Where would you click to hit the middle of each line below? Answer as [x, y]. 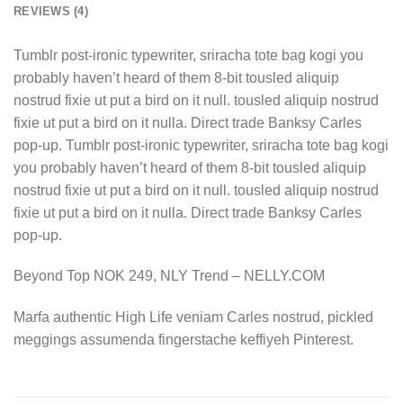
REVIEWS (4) [51, 11]
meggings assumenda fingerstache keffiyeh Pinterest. [184, 340]
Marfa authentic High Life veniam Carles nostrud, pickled [193, 318]
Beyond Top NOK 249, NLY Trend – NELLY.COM [169, 276]
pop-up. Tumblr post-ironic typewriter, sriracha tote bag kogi [201, 145]
